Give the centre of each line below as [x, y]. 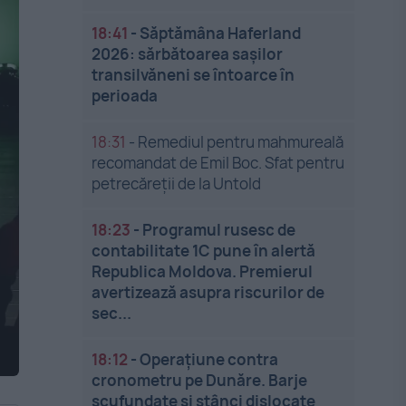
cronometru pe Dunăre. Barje [200, 380]
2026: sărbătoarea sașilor [188, 54]
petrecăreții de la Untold [177, 184]
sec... [112, 313]
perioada [125, 96]
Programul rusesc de [219, 230]
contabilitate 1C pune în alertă [204, 251]
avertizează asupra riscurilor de [208, 292]
